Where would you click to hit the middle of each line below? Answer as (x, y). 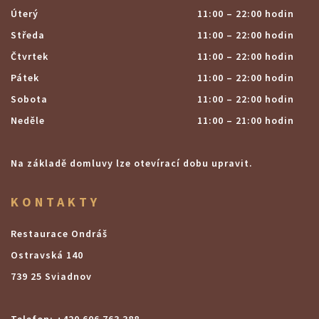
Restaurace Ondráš (59, 234)
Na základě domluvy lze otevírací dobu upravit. (132, 163)
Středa (28, 35)
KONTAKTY (56, 202)
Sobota (29, 99)
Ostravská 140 (47, 255)
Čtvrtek (30, 56)
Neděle (28, 120)
